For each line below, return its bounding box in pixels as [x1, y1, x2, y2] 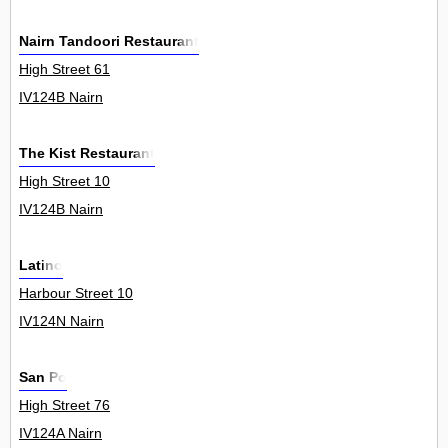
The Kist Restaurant [19, 145, 155, 162]
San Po [19, 369, 67, 386]
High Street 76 [19, 397, 110, 414]
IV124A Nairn [19, 425, 102, 442]
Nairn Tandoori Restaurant [19, 33, 199, 50]
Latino [19, 257, 63, 274]
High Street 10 [19, 173, 110, 190]
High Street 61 [19, 61, 110, 78]
